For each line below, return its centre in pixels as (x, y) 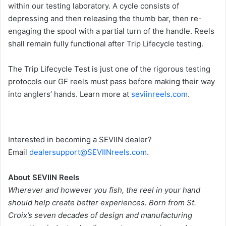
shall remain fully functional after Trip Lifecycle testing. (106, 44)
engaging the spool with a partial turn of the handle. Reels (111, 31)
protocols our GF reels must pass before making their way (111, 82)
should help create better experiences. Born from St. (102, 203)
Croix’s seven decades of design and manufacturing (100, 215)
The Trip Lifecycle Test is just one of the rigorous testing (109, 69)
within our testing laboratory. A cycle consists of (94, 6)
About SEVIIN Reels (44, 178)
